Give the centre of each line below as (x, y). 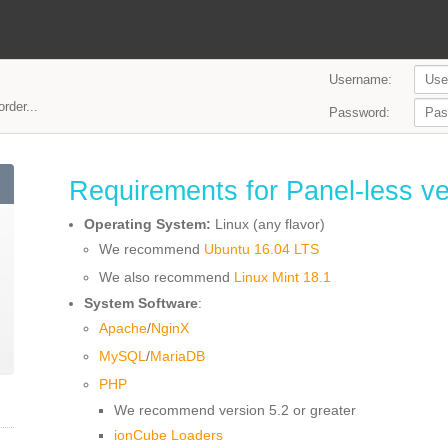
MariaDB (177, 356)
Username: (360, 79)
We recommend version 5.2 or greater (235, 410)
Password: (359, 112)
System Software (141, 303)
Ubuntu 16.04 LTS (261, 249)
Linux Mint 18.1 (282, 277)
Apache (123, 328)
